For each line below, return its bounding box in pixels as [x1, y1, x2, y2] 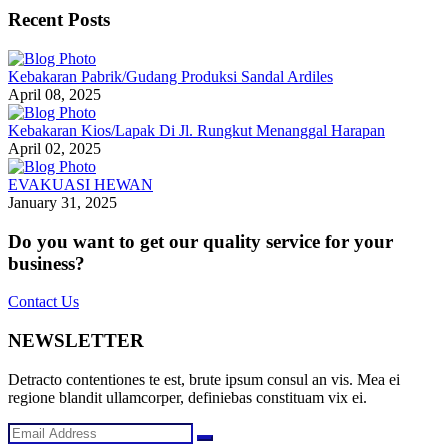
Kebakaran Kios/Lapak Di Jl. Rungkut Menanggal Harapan [8, 121, 385, 139]
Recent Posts [8, 9, 110, 31]
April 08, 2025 [8, 85, 101, 103]
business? [8, 252, 85, 274]
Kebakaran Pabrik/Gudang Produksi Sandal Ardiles [8, 67, 333, 85]
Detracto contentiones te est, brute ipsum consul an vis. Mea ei [8, 370, 400, 388]
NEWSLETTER [8, 330, 144, 352]
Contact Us [8, 293, 79, 311]
